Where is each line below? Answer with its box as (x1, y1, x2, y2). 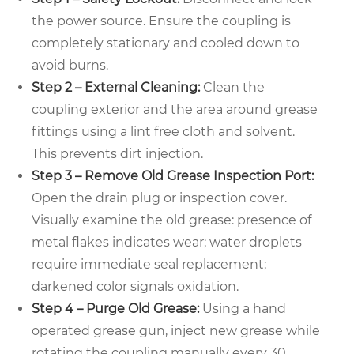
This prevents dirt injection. (32, 146, 203, 162)
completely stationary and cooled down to (32, 36, 299, 51)
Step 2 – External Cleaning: (32, 80, 200, 96)
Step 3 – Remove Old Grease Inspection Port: (32, 168, 314, 184)
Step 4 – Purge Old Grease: (32, 301, 199, 317)
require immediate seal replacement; (32, 257, 266, 273)
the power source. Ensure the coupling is (32, 13, 291, 29)
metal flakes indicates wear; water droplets (32, 235, 302, 250)
